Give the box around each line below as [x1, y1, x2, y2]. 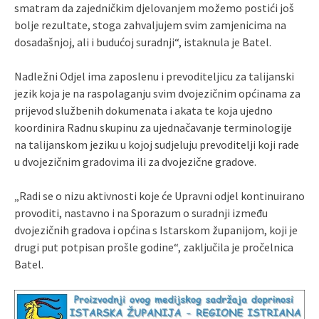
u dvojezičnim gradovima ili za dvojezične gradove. [14, 154, 256, 169]
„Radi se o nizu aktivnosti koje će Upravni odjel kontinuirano [14, 188, 305, 203]
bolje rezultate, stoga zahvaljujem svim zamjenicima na [14, 17, 286, 32]
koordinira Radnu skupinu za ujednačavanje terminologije [14, 120, 292, 135]
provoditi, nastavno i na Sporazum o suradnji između [14, 205, 268, 220]
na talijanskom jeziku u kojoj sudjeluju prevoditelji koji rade [14, 137, 299, 152]
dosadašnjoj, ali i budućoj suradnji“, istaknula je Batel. [14, 34, 271, 49]
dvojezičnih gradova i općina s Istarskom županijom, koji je [14, 222, 298, 237]
